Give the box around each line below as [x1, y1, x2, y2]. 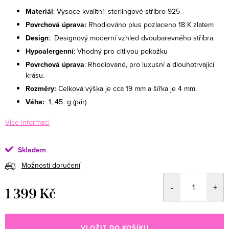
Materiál [26, 6, 53, 16]
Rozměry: [26, 83, 58, 94]
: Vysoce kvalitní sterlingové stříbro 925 [53, 6, 180, 16]
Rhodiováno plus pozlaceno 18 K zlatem [88, 19, 214, 30]
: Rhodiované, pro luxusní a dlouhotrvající [84, 59, 214, 70]
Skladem [16, 145, 46, 155]
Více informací [5, 117, 50, 127]
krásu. [26, 70, 44, 80]
